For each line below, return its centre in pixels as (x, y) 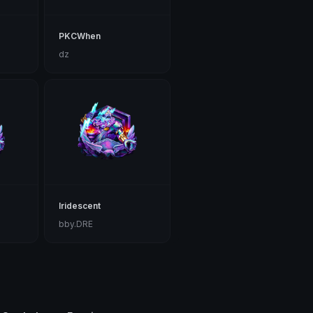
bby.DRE (76, 224)
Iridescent (80, 206)
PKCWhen (80, 36)
